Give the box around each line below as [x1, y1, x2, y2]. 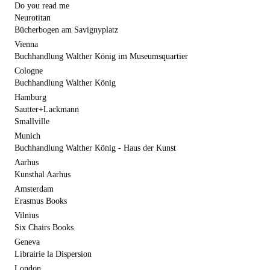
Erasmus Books [14, 196, 67, 206]
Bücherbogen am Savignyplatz [14, 25, 118, 34]
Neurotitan [14, 13, 51, 22]
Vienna [14, 40, 38, 49]
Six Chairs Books [14, 223, 74, 232]
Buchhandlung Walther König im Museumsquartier [14, 52, 188, 61]
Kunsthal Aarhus [14, 170, 71, 179]
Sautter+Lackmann [14, 105, 79, 114]
